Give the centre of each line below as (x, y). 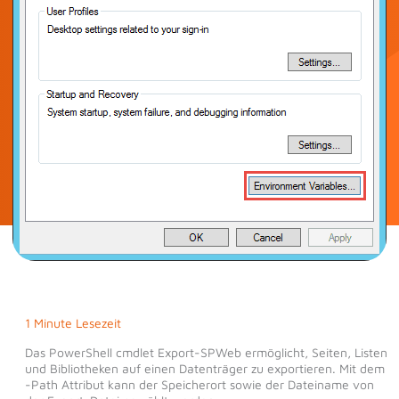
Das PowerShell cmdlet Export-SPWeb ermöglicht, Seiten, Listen (206, 352)
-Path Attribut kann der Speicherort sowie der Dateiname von (199, 384)
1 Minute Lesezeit (73, 323)
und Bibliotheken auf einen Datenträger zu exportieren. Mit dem (204, 368)
